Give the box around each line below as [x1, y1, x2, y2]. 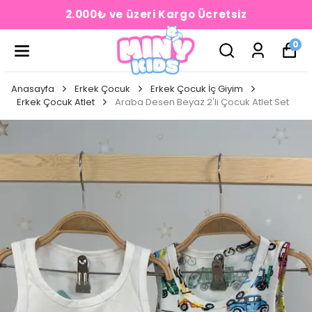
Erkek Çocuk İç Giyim [150, 82, 243, 95]
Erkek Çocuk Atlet [17, 95, 95, 109]
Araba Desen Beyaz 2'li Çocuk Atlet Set [115, 95, 289, 109]
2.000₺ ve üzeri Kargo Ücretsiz [65, 7, 247, 22]
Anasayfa [11, 82, 54, 95]
